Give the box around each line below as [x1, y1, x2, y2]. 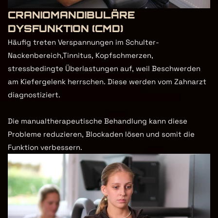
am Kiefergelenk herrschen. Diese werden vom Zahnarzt [8, 77, 206, 86]
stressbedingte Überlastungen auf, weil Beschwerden [8, 64, 200, 73]
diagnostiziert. [8, 90, 60, 99]
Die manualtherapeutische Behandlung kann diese [8, 116, 187, 126]
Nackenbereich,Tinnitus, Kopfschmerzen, [8, 51, 153, 60]
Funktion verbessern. [8, 143, 82, 152]
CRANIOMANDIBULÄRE [8, 9, 135, 21]
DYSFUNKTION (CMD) [8, 22, 123, 35]
